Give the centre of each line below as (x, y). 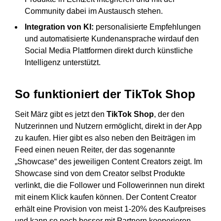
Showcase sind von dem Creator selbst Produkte (100, 174)
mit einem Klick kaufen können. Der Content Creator (106, 197)
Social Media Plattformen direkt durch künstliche (109, 51)
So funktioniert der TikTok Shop (105, 94)
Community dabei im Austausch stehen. (94, 11)
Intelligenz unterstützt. (63, 63)
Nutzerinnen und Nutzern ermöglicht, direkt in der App (108, 126)
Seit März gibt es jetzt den (61, 114)
